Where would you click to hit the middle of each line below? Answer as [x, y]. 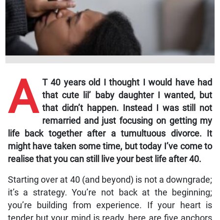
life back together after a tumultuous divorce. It [110, 134]
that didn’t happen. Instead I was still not [127, 108]
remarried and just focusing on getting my [127, 121]
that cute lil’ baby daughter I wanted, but [127, 96]
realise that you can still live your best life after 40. [104, 159]
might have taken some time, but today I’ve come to [110, 147]
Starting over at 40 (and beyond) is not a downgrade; [110, 180]
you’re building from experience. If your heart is [110, 206]
